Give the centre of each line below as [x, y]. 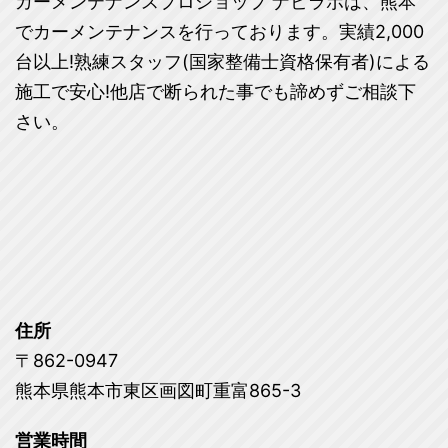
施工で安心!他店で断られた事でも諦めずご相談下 [215, 92]
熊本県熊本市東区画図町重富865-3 [158, 391]
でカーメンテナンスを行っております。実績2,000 [219, 32]
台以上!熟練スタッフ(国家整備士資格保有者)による [222, 62]
